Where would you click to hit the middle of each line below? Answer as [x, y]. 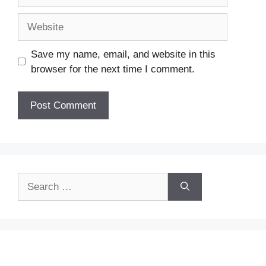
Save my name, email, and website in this [123, 54]
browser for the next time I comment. [113, 69]
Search [33, 180]
